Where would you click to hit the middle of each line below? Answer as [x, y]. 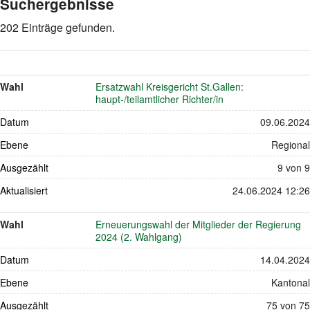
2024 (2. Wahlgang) [139, 236]
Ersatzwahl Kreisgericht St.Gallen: [170, 86]
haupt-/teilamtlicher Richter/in [160, 99]
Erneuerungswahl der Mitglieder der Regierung [199, 224]
